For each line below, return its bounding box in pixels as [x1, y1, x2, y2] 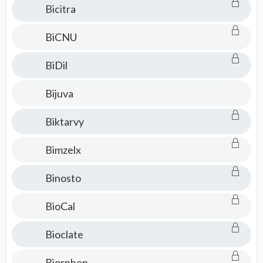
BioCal [45, 200, 75, 213]
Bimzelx [45, 143, 81, 156]
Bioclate [45, 228, 83, 241]
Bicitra [45, 2, 76, 15]
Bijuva [45, 87, 73, 100]
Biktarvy [45, 115, 84, 128]
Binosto [45, 171, 81, 184]
